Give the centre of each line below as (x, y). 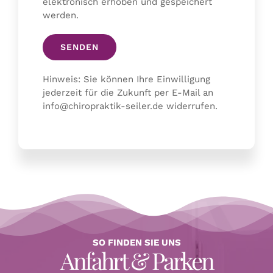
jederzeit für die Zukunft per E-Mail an (128, 93)
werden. (61, 16)
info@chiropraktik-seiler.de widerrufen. (130, 106)
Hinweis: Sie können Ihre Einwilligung (126, 80)
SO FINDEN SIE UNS (136, 242)
